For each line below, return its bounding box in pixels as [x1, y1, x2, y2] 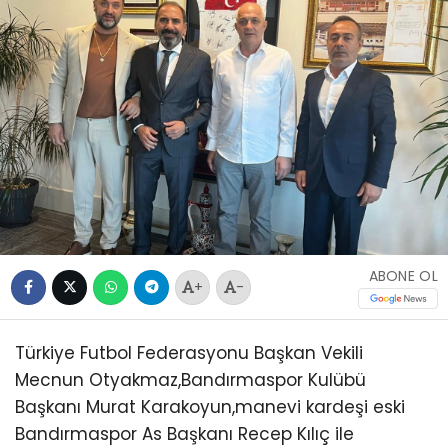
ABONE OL [368, 266, 438, 287]
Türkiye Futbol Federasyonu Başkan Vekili [15, 341, 363, 366]
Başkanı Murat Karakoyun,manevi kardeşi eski [15, 395, 405, 420]
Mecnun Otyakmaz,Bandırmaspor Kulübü [15, 368, 366, 393]
